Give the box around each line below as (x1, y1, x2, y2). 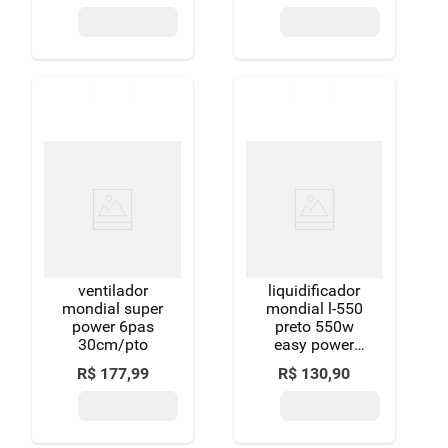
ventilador (77, 281, 148, 300)
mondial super (62, 299, 164, 318)
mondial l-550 (265, 299, 363, 318)
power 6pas (71, 317, 154, 336)
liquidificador (268, 281, 361, 300)
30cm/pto (77, 335, 148, 354)
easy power (274, 335, 355, 354)
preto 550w (274, 317, 354, 336)
